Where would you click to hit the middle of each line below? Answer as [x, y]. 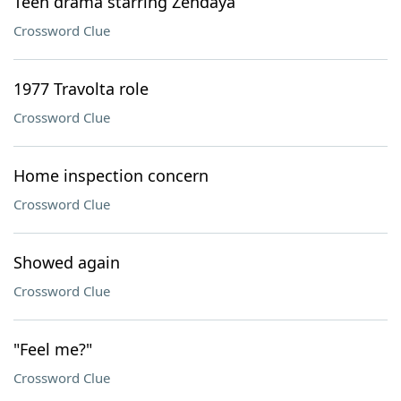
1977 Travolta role [81, 89]
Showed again [67, 262]
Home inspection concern [111, 175]
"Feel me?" [53, 349]
